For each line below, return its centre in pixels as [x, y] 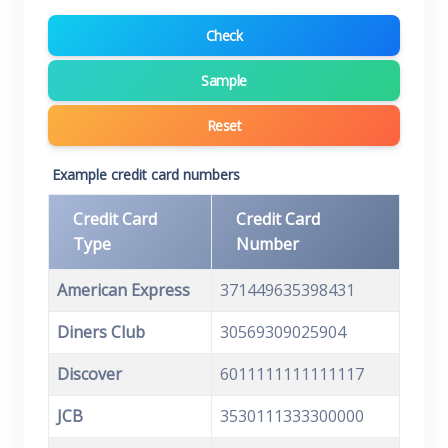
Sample [224, 80]
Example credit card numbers [146, 174]
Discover [89, 374]
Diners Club [101, 332]
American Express [123, 290]
